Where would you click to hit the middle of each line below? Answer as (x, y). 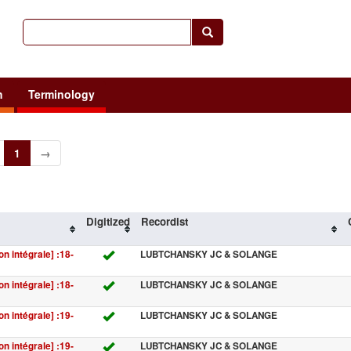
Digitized (108, 221)
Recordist (164, 221)
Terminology (62, 94)
